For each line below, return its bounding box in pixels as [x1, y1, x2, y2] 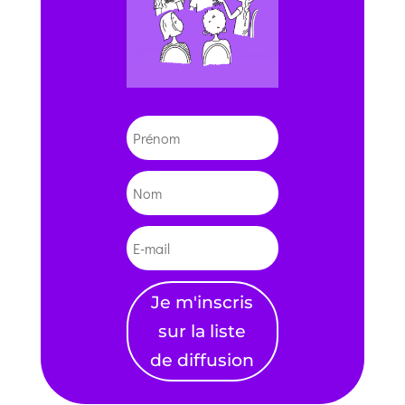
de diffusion [150, 349, 255, 371]
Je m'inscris [151, 291, 254, 313]
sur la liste [158, 320, 247, 342]
